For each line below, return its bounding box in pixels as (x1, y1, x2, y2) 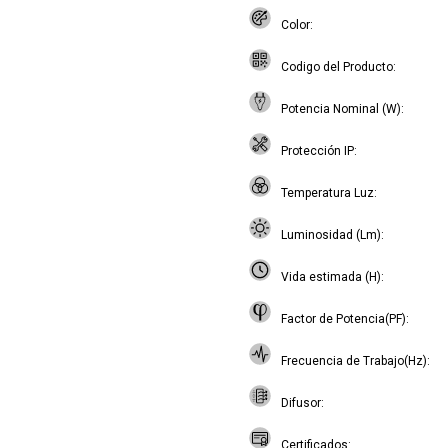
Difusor (281, 396, 321, 410)
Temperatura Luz (281, 186, 374, 200)
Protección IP (281, 144, 354, 158)
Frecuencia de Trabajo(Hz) (281, 354, 427, 368)
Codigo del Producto (281, 60, 393, 74)
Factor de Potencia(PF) (281, 312, 406, 326)
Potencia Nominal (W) (281, 102, 401, 116)
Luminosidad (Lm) (281, 228, 381, 242)
